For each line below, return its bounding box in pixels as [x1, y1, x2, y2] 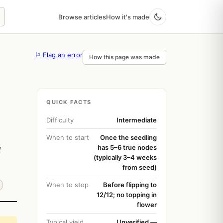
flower [137, 201, 157, 209]
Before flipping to [103, 181, 157, 189]
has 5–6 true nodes [98, 143, 157, 151]
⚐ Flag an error [35, 51, 83, 59]
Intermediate [116, 116, 157, 124]
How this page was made [89, 53, 160, 61]
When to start [46, 133, 89, 141]
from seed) [122, 163, 157, 171]
